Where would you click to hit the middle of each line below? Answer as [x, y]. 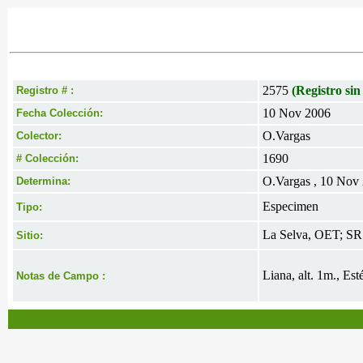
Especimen [290, 206]
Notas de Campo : [61, 276]
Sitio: [30, 235]
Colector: [39, 136]
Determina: [43, 181]
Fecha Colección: [60, 113]
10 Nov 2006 [297, 113]
